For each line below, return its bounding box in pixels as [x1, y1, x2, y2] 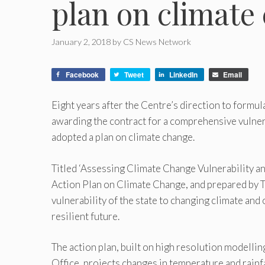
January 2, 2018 [51, 37, 111, 47]
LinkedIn [169, 69, 198, 80]
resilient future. [51, 209, 119, 222]
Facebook [66, 69, 99, 80]
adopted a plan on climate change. [51, 131, 195, 144]
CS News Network [123, 37, 191, 47]
